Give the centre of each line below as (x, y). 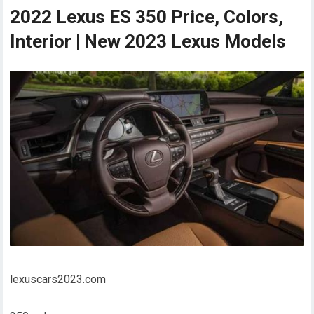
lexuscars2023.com (58, 280)
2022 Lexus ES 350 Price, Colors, (147, 16)
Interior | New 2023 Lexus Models (148, 41)
